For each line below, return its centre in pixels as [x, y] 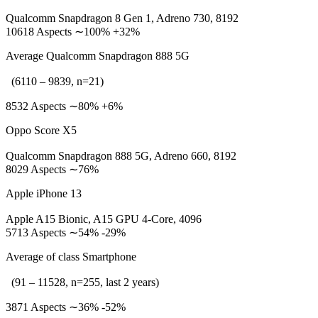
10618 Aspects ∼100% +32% [73, 32]
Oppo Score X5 [41, 130]
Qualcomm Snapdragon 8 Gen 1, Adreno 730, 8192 [122, 18]
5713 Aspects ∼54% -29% [66, 232]
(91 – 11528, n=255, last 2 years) [82, 282]
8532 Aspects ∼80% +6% [64, 106]
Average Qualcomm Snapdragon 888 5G [98, 56]
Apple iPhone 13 [44, 193]
